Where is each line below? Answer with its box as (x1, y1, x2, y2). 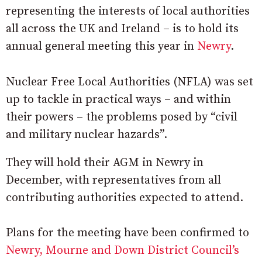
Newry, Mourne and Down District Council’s (6, 243, 239, 258)
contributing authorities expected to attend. (6, 191, 243, 205)
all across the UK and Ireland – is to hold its (6, 22, 239, 36)
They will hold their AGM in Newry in (6, 156, 204, 170)
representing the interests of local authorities (6, 4, 250, 19)
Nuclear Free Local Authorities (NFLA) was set (6, 75, 253, 89)
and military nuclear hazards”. (6, 127, 167, 142)
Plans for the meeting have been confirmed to (6, 226, 249, 240)
